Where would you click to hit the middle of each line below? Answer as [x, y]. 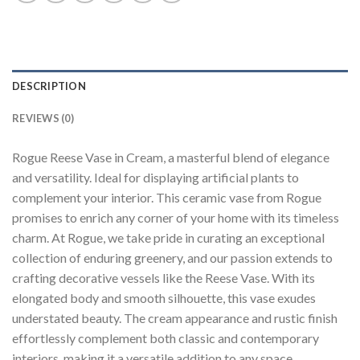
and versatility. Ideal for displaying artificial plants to [155, 178]
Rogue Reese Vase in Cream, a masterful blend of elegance [171, 157]
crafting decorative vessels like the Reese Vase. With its [164, 278]
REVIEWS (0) [43, 119]
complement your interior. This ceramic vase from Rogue [167, 198]
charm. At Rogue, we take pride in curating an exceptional [168, 238]
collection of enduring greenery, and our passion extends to [172, 258]
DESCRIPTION [49, 86]
